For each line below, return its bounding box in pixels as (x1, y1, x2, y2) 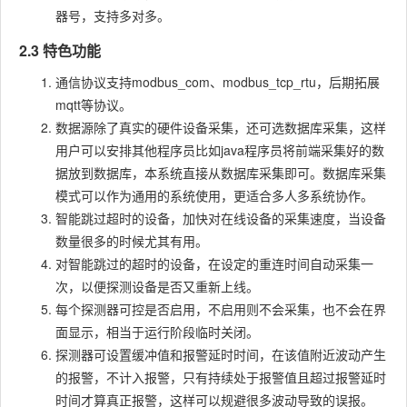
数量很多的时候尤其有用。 (55, 232, 208, 251)
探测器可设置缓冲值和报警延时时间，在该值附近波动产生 (55, 345, 386, 364)
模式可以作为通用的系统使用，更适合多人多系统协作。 (55, 186, 373, 205)
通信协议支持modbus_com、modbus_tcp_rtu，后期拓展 (55, 73, 380, 92)
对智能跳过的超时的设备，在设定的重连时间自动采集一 (55, 254, 373, 273)
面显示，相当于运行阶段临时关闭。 (55, 323, 259, 342)
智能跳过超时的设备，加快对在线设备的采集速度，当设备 (55, 209, 386, 228)
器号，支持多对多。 (55, 6, 170, 25)
